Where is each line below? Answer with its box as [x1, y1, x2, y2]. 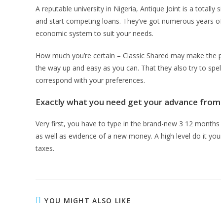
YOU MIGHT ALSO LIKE [44, 196, 132, 205]
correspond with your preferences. [36, 75, 145, 85]
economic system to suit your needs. [36, 29, 153, 38]
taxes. [36, 144, 54, 153]
